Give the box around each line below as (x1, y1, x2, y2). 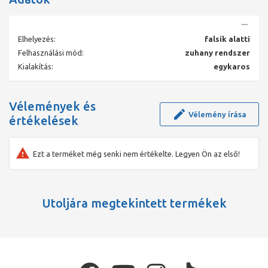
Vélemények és (9, 99, 96, 114)
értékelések (9, 114, 78, 128)
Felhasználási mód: (18, 48, 84, 57)
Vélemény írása (188, 110, 246, 119)
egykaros (214, 62, 250, 71)
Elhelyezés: (18, 35, 56, 44)
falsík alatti (205, 35, 250, 44)
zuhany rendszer (185, 48, 250, 57)
